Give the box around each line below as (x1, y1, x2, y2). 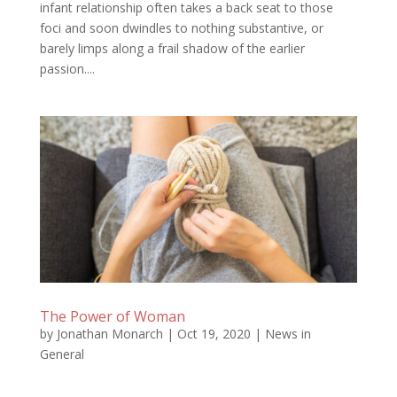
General (39, 345, 84, 362)
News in (264, 324, 311, 342)
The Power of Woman (39, 306, 185, 326)
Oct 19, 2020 (176, 324, 251, 342)
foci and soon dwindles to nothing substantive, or (39, 19, 323, 36)
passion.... (39, 59, 95, 77)
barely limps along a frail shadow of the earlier (39, 39, 305, 57)
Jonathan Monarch (56, 324, 163, 342)
